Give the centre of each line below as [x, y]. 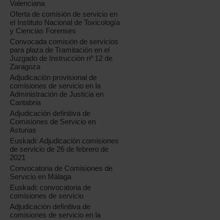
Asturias [23, 130]
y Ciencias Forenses [43, 31]
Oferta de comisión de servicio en [64, 14]
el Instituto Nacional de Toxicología [65, 23]
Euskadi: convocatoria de [51, 188]
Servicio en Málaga [41, 177]
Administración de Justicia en [57, 94]
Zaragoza [25, 67]
